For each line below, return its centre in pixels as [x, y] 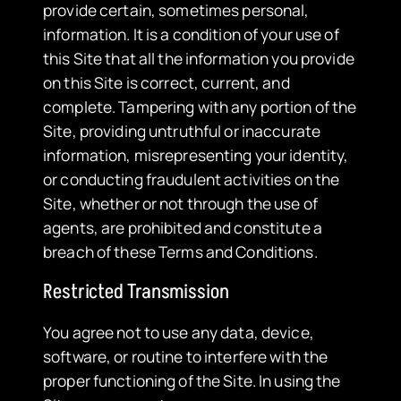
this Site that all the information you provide [199, 59]
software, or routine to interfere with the [186, 356]
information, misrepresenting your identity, [196, 155]
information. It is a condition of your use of [191, 34]
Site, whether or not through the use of [180, 204]
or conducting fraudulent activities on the [192, 179]
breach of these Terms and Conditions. [180, 252]
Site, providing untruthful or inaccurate [182, 131]
